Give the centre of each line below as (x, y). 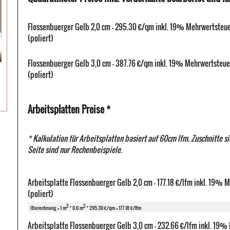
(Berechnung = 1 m (48, 208)
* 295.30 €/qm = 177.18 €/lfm (113, 208)
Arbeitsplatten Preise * (69, 110)
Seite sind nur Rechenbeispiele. (75, 150)
